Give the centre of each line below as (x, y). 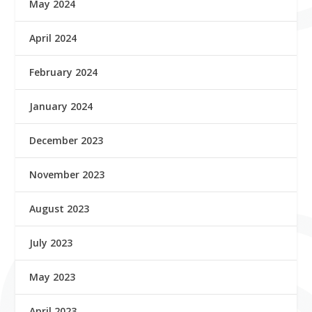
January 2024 (61, 106)
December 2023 (67, 140)
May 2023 (53, 276)
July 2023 (51, 242)
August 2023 (60, 208)
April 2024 (53, 38)
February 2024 (64, 72)
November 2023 (67, 174)
